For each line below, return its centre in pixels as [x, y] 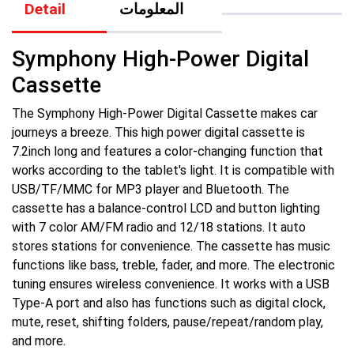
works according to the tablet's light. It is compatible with [173, 170]
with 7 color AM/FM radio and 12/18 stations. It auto [159, 227]
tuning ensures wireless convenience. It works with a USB [171, 284]
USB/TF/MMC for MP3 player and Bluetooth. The [151, 189]
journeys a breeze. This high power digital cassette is [158, 132]
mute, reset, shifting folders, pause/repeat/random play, [168, 322]
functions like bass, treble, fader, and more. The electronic [173, 265]
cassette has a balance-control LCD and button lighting [166, 208]
